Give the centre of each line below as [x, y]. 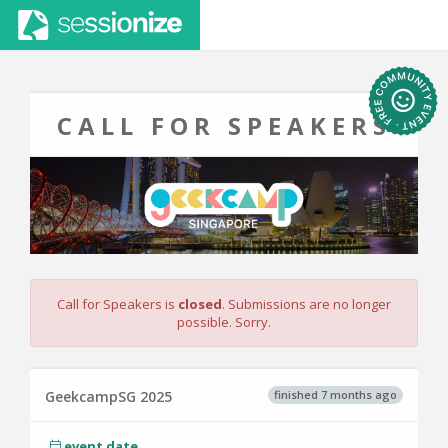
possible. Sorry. [224, 322]
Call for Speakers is [117, 304]
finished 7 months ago [335, 394]
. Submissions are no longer [306, 304]
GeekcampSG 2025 [108, 396]
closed [200, 304]
